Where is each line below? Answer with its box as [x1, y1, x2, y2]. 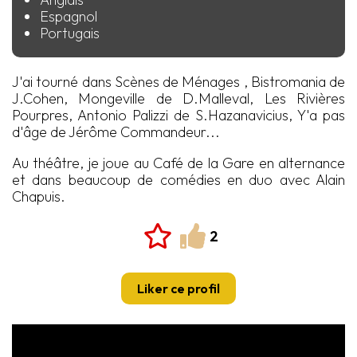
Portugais [40, 24, 100, 43]
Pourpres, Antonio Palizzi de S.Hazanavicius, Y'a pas [12, 106, 345, 125]
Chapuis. [12, 187, 65, 206]
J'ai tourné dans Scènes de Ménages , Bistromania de [12, 73, 345, 92]
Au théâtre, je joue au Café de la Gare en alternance [12, 154, 345, 173]
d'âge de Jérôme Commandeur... [12, 123, 220, 142]
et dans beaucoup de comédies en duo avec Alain [12, 171, 345, 190]
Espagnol [40, 7, 97, 26]
